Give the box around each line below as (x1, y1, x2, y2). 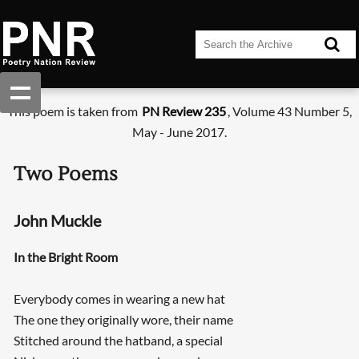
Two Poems (13, 162, 118, 188)
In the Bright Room (13, 249, 118, 265)
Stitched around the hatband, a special (13, 333, 223, 349)
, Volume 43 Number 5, (228, 103, 352, 119)
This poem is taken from (7, 103, 140, 119)
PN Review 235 (142, 103, 226, 119)
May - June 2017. (132, 124, 227, 140)
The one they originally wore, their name (13, 312, 233, 328)
